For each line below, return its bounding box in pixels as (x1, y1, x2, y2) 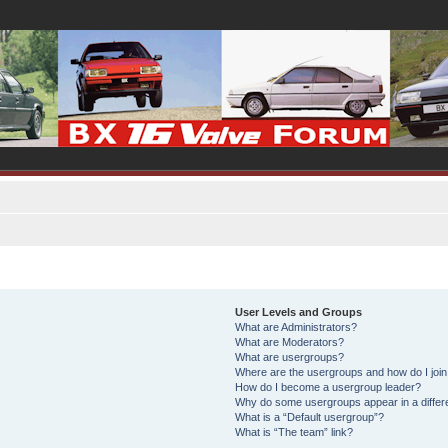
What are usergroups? (234, 351, 344, 363)
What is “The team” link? (234, 426, 353, 438)
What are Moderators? (234, 336, 344, 348)
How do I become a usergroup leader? (234, 381, 421, 393)
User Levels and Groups (234, 306, 362, 318)
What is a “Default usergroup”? (234, 411, 384, 423)
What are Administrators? (234, 321, 357, 333)
